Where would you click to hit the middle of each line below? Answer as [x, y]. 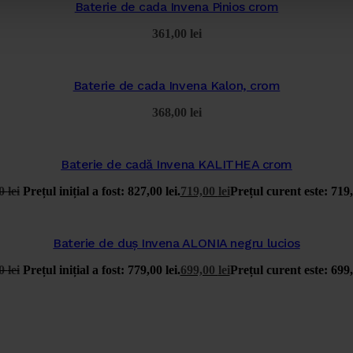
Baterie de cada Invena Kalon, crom [176, 86]
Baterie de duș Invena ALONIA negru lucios [176, 243]
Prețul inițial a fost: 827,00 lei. [101, 191]
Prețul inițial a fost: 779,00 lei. [101, 269]
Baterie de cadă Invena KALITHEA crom [176, 165]
